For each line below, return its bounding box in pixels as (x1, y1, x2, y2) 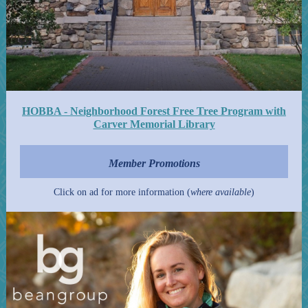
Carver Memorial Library (93, 118, 215, 130)
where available (190, 187, 251, 197)
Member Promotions (108, 157, 200, 169)
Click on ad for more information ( (54, 187, 190, 197)
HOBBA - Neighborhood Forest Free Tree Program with (22, 105, 286, 117)
